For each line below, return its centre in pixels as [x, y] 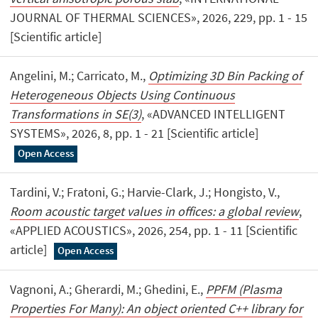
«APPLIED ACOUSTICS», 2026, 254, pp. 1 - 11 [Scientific [154, 231]
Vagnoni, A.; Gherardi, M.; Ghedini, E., [108, 290]
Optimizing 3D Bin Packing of [225, 76]
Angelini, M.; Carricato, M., [79, 76]
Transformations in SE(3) [76, 114]
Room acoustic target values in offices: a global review [155, 212]
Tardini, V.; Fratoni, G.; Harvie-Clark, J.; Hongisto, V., [145, 192]
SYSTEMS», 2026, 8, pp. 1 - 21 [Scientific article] [135, 133]
